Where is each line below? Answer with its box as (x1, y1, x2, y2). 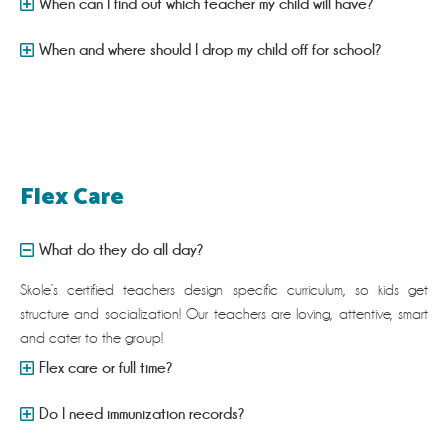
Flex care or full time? (39, 359, 174, 377)
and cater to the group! (20, 330, 163, 347)
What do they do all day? (39, 241, 205, 259)
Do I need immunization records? (39, 405, 246, 423)
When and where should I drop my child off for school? (39, 41, 383, 59)
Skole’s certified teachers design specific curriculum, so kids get (20, 282, 428, 299)
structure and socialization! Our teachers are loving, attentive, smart (20, 306, 428, 323)
